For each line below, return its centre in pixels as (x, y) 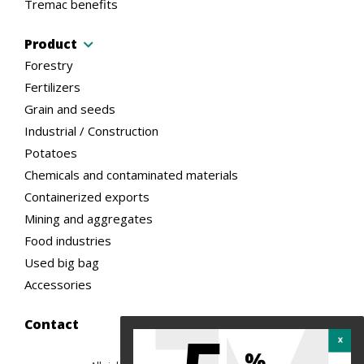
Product (51, 43)
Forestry (49, 65)
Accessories (58, 284)
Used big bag (62, 262)
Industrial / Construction (91, 130)
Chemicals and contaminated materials (131, 174)
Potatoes (51, 152)
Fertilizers (52, 87)
